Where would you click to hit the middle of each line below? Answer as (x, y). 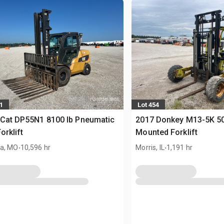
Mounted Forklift (166, 132)
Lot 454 (148, 104)
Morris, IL (150, 148)
